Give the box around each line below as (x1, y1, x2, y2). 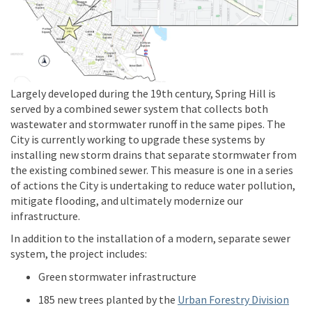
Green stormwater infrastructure (38, 270, 196, 284)
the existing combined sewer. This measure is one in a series (10, 163, 293, 178)
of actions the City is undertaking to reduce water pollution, (10, 178, 295, 193)
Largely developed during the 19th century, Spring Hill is (10, 86, 276, 101)
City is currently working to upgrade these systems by (10, 132, 265, 147)
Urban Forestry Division (178, 292, 289, 307)
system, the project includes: (10, 247, 147, 261)
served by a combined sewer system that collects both (10, 102, 268, 116)
